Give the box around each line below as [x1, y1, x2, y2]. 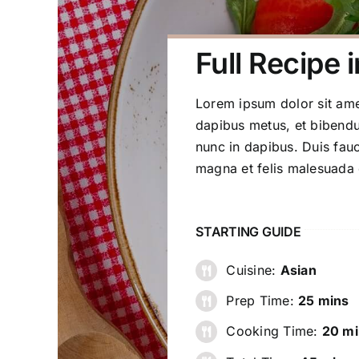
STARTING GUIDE [196, 223, 301, 240]
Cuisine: [226, 261, 280, 278]
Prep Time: [226, 292, 299, 309]
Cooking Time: [226, 323, 322, 340]
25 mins [298, 292, 349, 309]
